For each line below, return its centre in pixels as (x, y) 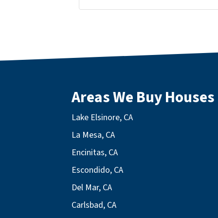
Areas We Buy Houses (143, 97)
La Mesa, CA (93, 135)
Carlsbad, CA (94, 205)
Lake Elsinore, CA (102, 117)
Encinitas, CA (95, 152)
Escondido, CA (97, 170)
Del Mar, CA (92, 187)
